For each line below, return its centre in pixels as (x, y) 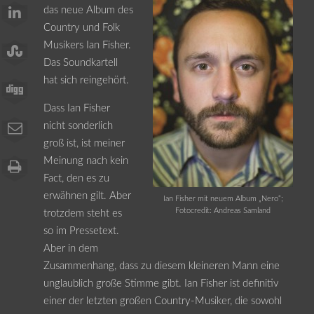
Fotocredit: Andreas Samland (223, 210)
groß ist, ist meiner (84, 143)
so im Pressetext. (81, 231)
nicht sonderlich (78, 125)
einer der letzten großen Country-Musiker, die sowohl (162, 301)
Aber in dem (70, 248)
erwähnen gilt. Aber (87, 196)
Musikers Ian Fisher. (87, 45)
